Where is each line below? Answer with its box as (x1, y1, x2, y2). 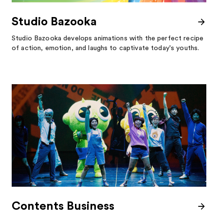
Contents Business (12, 200, 114, 212)
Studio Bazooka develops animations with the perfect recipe (12, 35, 204, 42)
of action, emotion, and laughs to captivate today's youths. (12, 45, 200, 52)
